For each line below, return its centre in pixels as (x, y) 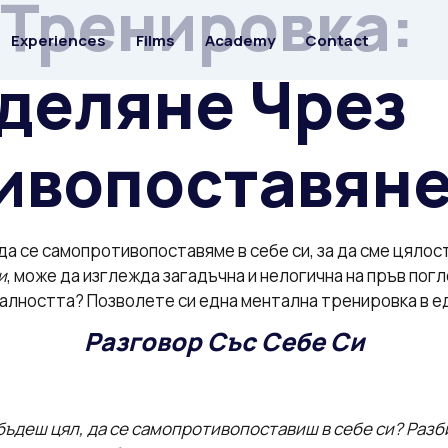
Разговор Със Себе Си (224, 342)
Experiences (58, 40)
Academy (240, 40)
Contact (337, 40)
